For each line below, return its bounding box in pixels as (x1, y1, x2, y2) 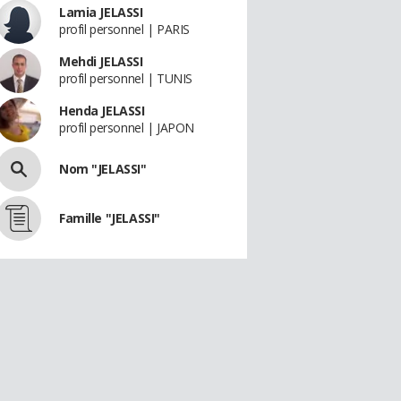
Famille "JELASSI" (59, 209, 160, 226)
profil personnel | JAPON (59, 119, 194, 136)
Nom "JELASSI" (59, 160, 147, 177)
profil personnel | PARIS (59, 21, 190, 38)
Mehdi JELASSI (59, 53, 143, 70)
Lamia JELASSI (59, 4, 143, 21)
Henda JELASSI (59, 102, 145, 119)
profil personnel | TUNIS (59, 70, 192, 87)
